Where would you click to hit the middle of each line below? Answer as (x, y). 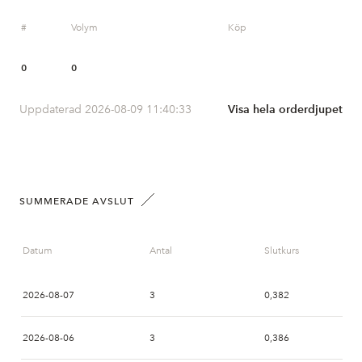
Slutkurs (282, 250)
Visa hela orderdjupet (285, 109)
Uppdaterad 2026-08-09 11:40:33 (105, 109)
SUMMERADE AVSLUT (77, 201)
